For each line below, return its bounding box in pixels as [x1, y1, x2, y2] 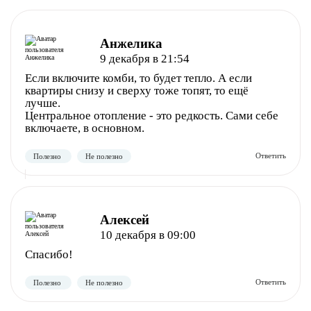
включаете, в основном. [25, 121, 144, 135]
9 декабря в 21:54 [99, 52, 190, 66]
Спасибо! [25, 248, 73, 262]
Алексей [99, 212, 149, 228]
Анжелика [99, 36, 162, 51]
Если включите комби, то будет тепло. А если [25, 72, 252, 85]
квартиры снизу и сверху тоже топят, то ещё [25, 84, 249, 98]
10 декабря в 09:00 [99, 228, 196, 242]
